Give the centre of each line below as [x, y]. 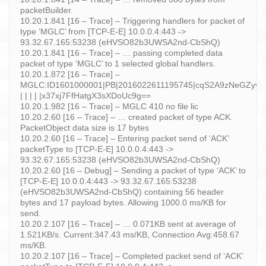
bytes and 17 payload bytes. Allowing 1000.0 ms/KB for [123, 202]
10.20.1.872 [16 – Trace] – [70, 74]
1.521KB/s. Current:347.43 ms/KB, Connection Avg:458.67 [130, 234]
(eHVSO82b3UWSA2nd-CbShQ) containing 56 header [122, 191]
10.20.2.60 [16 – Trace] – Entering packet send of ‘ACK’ [124, 138]
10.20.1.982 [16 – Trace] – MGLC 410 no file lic [109, 106]
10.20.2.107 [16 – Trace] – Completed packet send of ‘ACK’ [132, 256]
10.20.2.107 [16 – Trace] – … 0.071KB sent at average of [128, 224]
